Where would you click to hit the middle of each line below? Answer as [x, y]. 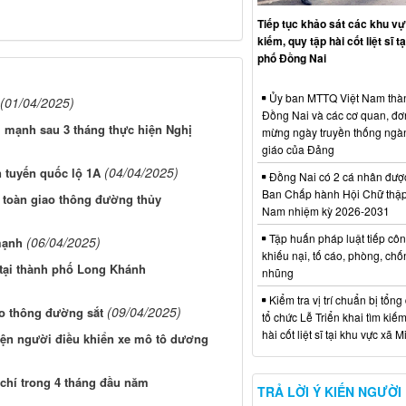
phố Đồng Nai [291, 58]
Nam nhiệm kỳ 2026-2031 [325, 211]
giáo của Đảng [298, 150]
